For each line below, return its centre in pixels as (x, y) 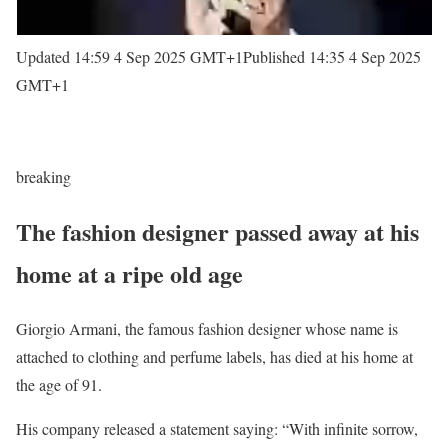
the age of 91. (59, 385)
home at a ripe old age (129, 274)
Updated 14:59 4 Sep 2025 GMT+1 (129, 57)
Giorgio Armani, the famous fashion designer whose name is (207, 329)
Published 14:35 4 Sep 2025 (332, 57)
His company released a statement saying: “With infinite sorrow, (217, 429)
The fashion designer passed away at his (217, 232)
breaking (43, 177)
